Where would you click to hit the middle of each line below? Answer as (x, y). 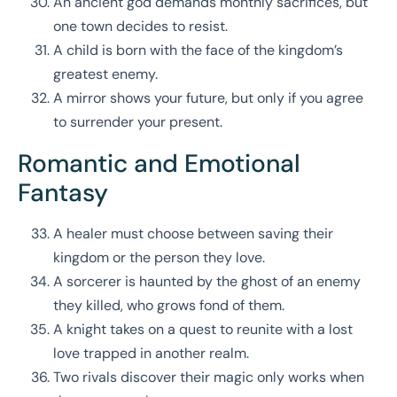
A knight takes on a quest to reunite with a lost (203, 330)
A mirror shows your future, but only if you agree (208, 98)
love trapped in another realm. (151, 354)
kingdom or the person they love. (159, 258)
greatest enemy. (105, 74)
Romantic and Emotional (159, 164)
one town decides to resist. (140, 27)
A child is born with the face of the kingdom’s (198, 51)
